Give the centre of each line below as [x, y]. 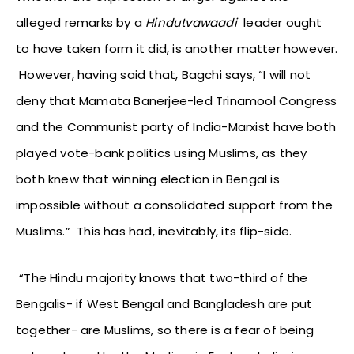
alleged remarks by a [81, 23]
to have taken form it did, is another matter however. [177, 49]
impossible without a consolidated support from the [175, 205]
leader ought [279, 23]
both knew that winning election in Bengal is [148, 179]
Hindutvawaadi [191, 23]
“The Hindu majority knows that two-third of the [162, 278]
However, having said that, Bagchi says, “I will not [164, 75]
